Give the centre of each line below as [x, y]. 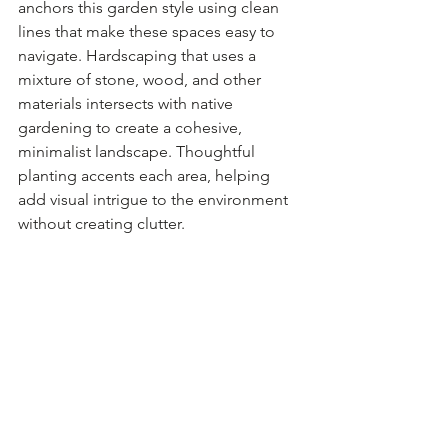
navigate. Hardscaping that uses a [139, 56]
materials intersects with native [127, 104]
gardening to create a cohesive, [132, 128]
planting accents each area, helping [146, 176]
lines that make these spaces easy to [148, 32]
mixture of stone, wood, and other [141, 80]
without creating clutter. [101, 224]
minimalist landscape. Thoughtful [138, 152]
